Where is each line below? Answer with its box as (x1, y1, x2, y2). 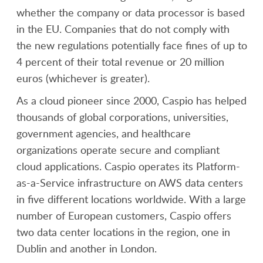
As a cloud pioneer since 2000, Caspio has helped (16, 93, 247, 107)
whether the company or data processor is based (16, 5, 245, 19)
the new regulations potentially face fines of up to (16, 38, 247, 52)
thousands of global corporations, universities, (16, 110, 228, 124)
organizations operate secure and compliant (16, 143, 220, 157)
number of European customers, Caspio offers (16, 208, 231, 222)
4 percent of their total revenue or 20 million (16, 55, 224, 69)
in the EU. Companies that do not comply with (16, 22, 230, 36)
